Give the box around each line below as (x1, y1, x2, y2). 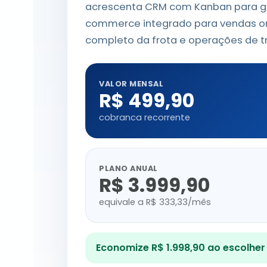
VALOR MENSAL (99, 79, 164, 89)
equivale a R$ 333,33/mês (99, 196, 211, 208)
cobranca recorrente (99, 111, 190, 123)
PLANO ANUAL (99, 163, 158, 173)
